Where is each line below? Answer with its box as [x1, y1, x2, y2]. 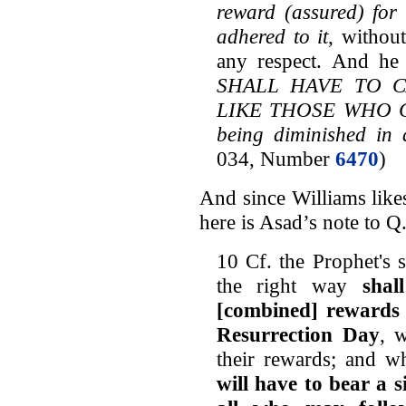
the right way [216, 273, 362, 297]
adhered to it [216, 24, 329, 48]
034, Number [216, 146, 335, 170]
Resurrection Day [216, 322, 380, 346]
